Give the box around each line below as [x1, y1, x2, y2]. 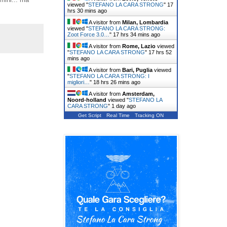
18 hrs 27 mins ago [93, 79, 140, 85]
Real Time [106, 112, 130, 118]
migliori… [67, 79, 90, 85]
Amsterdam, [122, 90, 155, 97]
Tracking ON [135, 112, 164, 118]
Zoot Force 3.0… [67, 31, 109, 37]
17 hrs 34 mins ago [113, 31, 160, 37]
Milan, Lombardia [122, 19, 168, 25]
